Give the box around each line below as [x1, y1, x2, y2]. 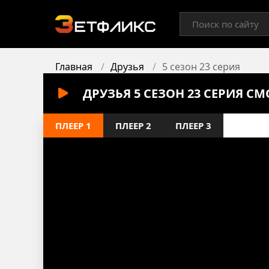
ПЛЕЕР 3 [175, 119, 211, 131]
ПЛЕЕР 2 [115, 119, 151, 131]
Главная [55, 60, 92, 73]
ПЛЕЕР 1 [55, 119, 91, 131]
